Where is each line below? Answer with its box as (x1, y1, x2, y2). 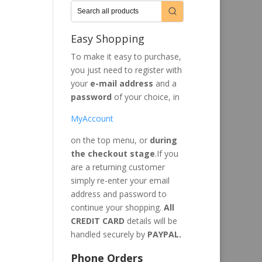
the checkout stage (70, 148, 155, 160)
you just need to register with (70, 64, 182, 76)
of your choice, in (111, 91, 180, 103)
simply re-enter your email (70, 175, 170, 187)
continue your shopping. (70, 202, 161, 213)
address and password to (70, 188, 167, 200)
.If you (154, 148, 178, 160)
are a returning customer (70, 161, 165, 173)
